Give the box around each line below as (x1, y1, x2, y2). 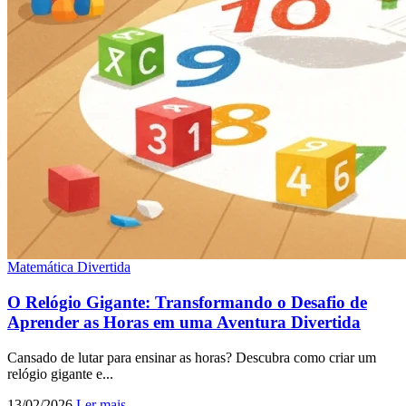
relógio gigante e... (7, 365, 113, 382)
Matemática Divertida (7, 259, 130, 275)
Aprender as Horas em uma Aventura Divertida (7, 312, 361, 332)
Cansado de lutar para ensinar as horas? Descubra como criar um (7, 349, 376, 365)
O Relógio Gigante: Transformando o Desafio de (7, 292, 367, 312)
